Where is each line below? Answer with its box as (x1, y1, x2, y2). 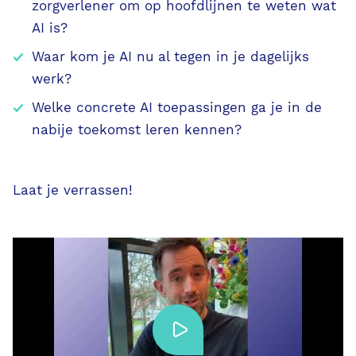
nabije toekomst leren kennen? (32, 122, 242, 137)
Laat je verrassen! (13, 182, 133, 198)
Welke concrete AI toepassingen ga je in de (32, 99, 322, 115)
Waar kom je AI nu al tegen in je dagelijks (32, 48, 309, 64)
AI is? (32, 20, 68, 36)
